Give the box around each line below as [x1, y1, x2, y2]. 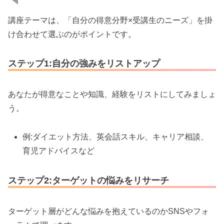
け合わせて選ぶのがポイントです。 [8, 29, 136, 38]
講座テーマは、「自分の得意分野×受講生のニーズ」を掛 [8, 15, 212, 24]
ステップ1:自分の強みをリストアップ [8, 58, 160, 68]
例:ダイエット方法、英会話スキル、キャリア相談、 [22, 132, 209, 141]
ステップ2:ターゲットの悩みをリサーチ [8, 175, 169, 185]
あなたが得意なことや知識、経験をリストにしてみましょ [8, 90, 216, 99]
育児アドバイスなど [22, 146, 95, 155]
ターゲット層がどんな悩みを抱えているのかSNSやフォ [8, 207, 209, 216]
